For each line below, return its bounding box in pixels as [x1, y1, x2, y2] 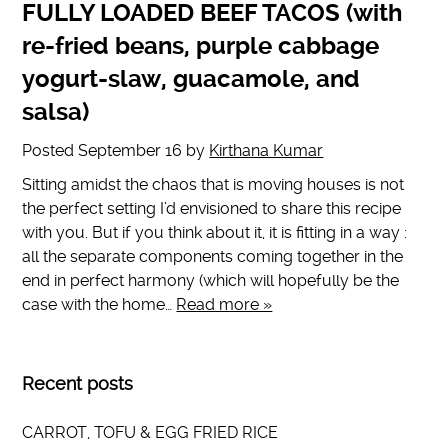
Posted [22, 141, 79, 161]
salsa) [22, 98, 90, 127]
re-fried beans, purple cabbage [22, 32, 380, 61]
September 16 [78, 141, 183, 161]
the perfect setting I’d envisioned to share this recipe [22, 199, 402, 219]
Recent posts [22, 374, 134, 395]
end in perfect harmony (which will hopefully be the [22, 271, 400, 291]
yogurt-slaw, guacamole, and [22, 65, 361, 94]
